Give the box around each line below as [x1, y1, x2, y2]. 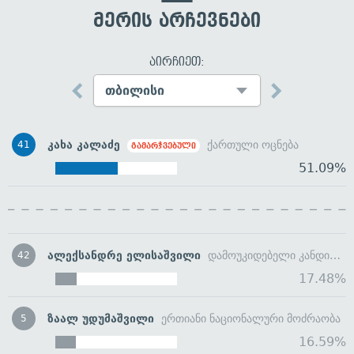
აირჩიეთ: [149, 55, 205, 68]
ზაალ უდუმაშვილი [47, 312, 154, 326]
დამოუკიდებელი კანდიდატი [208, 249, 330, 262]
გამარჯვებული [131, 141, 196, 151]
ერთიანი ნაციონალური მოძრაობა [158, 312, 341, 326]
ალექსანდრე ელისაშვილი [47, 249, 201, 262]
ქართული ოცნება [204, 138, 299, 152]
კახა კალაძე [47, 138, 120, 152]
